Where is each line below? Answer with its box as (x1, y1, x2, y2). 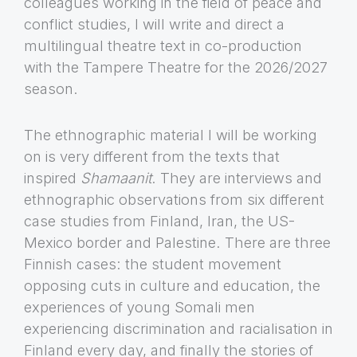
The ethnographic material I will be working (24, 126, 317, 144)
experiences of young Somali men (24, 298, 255, 316)
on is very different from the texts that (24, 147, 280, 166)
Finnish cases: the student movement (24, 255, 281, 273)
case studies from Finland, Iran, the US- (24, 212, 295, 230)
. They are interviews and (151, 169, 322, 187)
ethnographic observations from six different (24, 190, 324, 209)
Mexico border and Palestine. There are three (24, 233, 331, 252)
